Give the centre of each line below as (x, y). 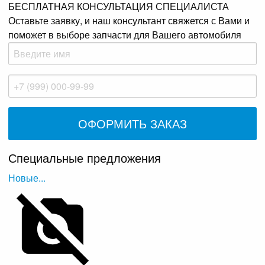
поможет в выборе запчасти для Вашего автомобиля (125, 35)
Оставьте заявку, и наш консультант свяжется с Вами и (129, 21)
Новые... (27, 178)
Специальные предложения (85, 158)
